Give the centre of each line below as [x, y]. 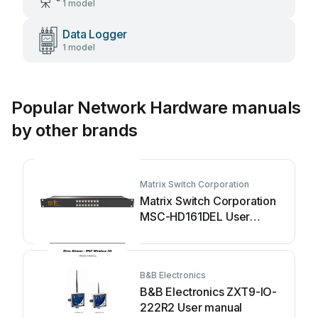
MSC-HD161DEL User [195, 216]
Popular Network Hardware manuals [156, 108]
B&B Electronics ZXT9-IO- [209, 292]
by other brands [75, 130]
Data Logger [95, 34]
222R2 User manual [191, 307]
